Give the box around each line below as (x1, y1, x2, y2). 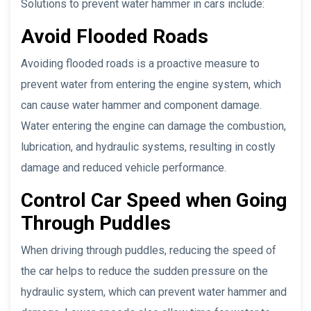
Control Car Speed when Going (21, 188, 287, 212)
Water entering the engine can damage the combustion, (21, 119, 286, 133)
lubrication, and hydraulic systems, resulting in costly (21, 140, 276, 153)
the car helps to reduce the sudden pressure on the (21, 264, 268, 278)
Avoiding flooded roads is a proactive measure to (21, 56, 260, 70)
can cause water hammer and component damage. (21, 98, 262, 112)
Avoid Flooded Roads (21, 24, 208, 48)
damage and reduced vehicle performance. (21, 160, 226, 174)
